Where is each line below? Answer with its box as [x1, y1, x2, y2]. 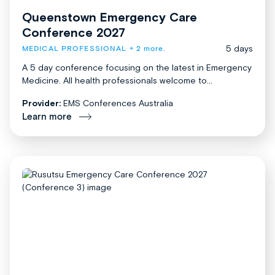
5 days [226, 43, 253, 53]
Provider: [22, 98, 61, 108]
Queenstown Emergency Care [22, 9, 197, 24]
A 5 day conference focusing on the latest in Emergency [22, 62, 252, 72]
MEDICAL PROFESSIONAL [22, 44, 127, 53]
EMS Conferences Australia [63, 98, 173, 108]
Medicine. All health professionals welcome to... [22, 75, 212, 85]
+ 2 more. [126, 44, 166, 53]
